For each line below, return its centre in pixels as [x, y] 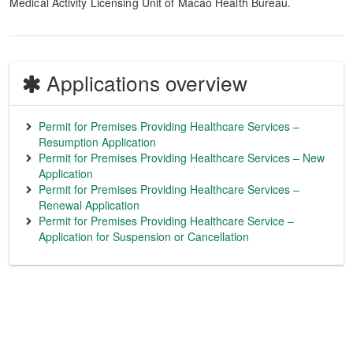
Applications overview [147, 83]
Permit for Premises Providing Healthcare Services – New [182, 158]
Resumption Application [97, 142]
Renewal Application [89, 205]
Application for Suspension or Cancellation [144, 236]
